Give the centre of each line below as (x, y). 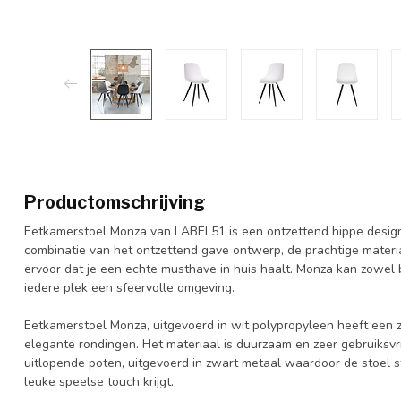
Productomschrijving (115, 202)
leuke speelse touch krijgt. (99, 381)
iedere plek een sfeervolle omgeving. (129, 287)
